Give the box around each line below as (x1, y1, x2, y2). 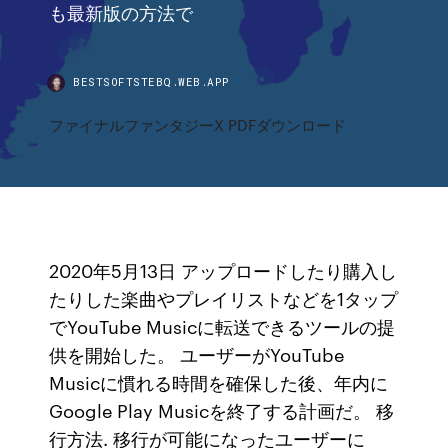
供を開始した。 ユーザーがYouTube (49, 341, 345, 367)
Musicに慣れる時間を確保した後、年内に (49, 369, 389, 395)
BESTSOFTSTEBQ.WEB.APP (73, 74, 230, 89)
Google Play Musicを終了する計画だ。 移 (49, 397, 395, 423)
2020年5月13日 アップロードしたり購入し (49, 257, 398, 283)
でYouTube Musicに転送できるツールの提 (49, 313, 396, 339)
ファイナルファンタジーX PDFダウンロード (49, 114, 347, 135)
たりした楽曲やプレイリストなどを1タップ (49, 285, 399, 311)
